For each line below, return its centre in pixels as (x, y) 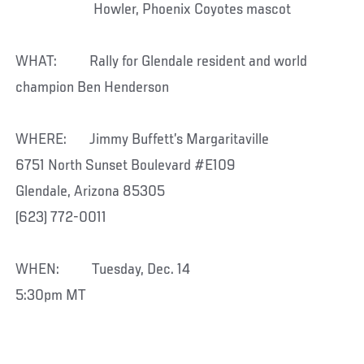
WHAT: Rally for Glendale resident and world (162, 61)
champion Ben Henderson (93, 87)
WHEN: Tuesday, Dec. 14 (103, 269)
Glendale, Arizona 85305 (91, 191)
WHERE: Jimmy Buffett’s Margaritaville (143, 139)
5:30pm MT (76, 295)
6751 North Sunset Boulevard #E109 (126, 165)
